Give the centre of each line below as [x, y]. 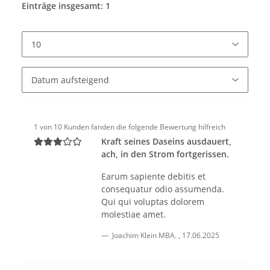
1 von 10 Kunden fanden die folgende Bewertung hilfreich [130, 127]
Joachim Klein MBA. [144, 236]
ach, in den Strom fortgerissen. [165, 154]
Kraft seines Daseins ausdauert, [166, 142]
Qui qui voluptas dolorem [153, 202]
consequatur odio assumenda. [163, 189]
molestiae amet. [133, 215]
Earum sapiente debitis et [153, 177]
